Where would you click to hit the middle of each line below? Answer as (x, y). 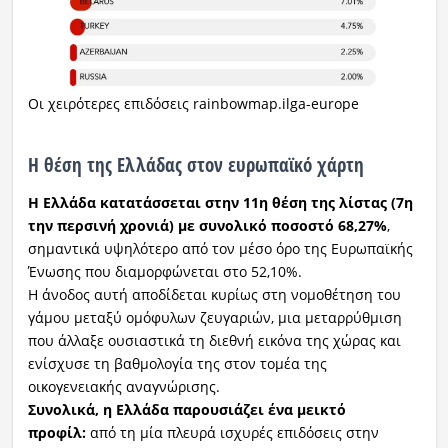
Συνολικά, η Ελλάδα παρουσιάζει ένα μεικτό (186, 409)
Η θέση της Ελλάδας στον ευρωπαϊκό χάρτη (195, 164)
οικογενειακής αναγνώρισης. (123, 386)
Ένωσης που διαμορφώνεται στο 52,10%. (164, 271)
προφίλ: (56, 432)
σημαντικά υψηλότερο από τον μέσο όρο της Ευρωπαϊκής (220, 248)
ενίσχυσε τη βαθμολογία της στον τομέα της (177, 363)
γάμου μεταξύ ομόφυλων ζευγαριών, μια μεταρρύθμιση (214, 317)
